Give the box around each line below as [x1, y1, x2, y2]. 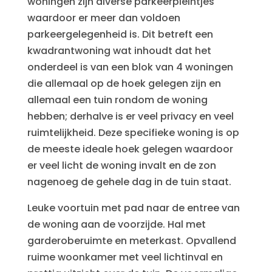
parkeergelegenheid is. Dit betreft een [27, 27, 213, 41]
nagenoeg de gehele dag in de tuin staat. [27, 175, 231, 189]
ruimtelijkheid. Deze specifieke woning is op [27, 126, 239, 140]
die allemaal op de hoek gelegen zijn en [27, 76, 221, 90]
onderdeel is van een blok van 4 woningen [27, 60, 233, 74]
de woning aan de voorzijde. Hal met [27, 217, 206, 231]
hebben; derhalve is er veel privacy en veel [27, 109, 234, 123]
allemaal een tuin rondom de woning [27, 93, 208, 107]
